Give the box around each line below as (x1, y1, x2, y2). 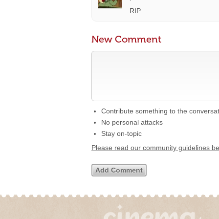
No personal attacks (101, 118, 163, 126)
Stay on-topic (101, 130, 142, 137)
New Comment (91, 33, 161, 45)
